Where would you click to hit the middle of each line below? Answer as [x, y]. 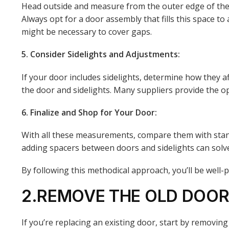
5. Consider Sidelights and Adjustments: [101, 54]
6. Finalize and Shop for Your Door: [89, 112]
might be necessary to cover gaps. [87, 32]
